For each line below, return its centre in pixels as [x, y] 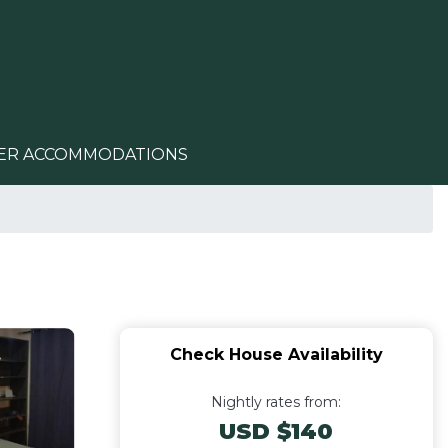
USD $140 [276, 431]
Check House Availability [276, 354]
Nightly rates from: [276, 402]
